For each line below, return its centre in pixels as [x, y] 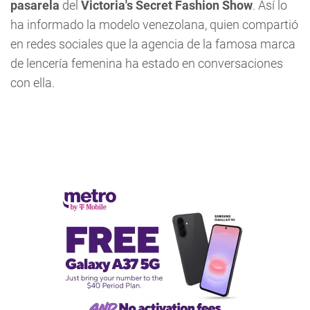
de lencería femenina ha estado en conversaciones [147, 64]
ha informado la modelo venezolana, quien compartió [154, 25]
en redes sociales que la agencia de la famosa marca [153, 44]
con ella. [33, 83]
